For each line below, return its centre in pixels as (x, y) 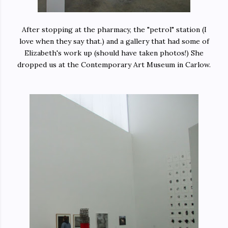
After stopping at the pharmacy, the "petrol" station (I (114, 29)
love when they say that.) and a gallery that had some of (114, 41)
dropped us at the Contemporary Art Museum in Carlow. (114, 64)
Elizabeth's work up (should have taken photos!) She (114, 53)
